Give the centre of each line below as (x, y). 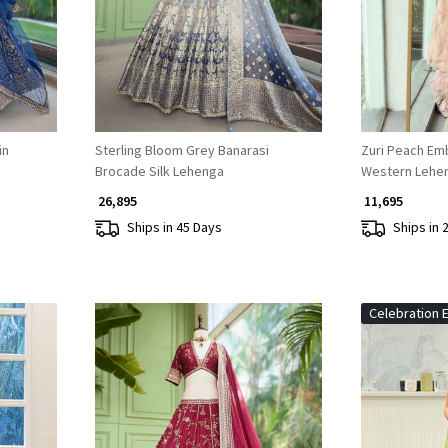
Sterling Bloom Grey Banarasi (181, 149)
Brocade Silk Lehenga (159, 170)
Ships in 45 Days (174, 227)
